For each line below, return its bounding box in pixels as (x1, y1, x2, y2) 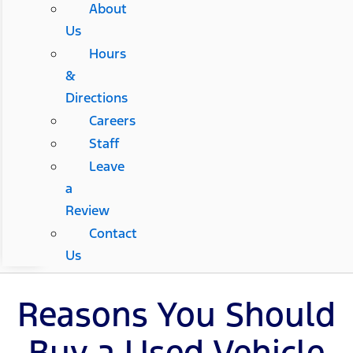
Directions (65, 88, 128, 106)
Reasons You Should (17, 292, 336, 336)
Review (65, 201, 110, 219)
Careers (88, 111, 136, 129)
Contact (88, 224, 137, 242)
